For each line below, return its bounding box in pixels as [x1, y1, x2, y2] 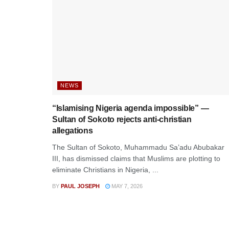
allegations [52, 126, 93, 135]
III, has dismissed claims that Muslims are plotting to [52, 154, 220, 163]
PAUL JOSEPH [61, 182, 100, 189]
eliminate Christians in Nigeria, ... [52, 165, 158, 174]
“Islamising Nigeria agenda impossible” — [52, 103, 209, 112]
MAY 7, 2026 [110, 182, 143, 189]
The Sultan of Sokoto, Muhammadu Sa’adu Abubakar [52, 143, 224, 151]
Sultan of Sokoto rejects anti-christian [52, 114, 192, 124]
